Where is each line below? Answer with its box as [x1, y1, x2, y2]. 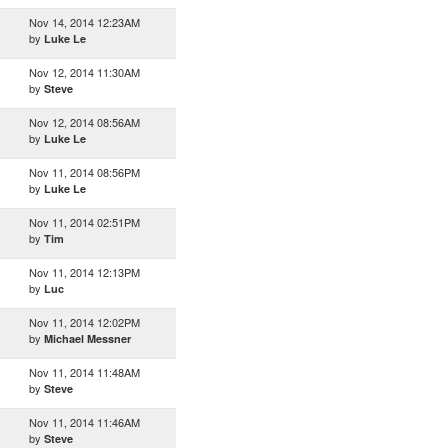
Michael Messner [44, 331, 131, 346]
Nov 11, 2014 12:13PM [29, 264, 140, 280]
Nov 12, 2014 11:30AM [29, 64, 140, 80]
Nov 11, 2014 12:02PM [29, 314, 140, 330]
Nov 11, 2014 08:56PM [29, 164, 140, 180]
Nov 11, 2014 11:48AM [29, 364, 140, 380]
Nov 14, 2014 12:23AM [29, 14, 140, 30]
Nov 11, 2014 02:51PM [29, 214, 140, 230]
